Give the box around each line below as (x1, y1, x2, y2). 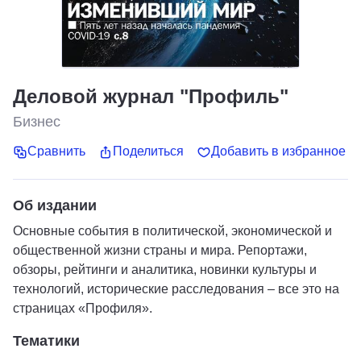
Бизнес (13, 114, 60, 130)
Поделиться (113, 144, 184, 159)
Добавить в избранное (211, 144, 346, 159)
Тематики (13, 332, 80, 349)
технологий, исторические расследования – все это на (13, 281, 339, 296)
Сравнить (27, 144, 85, 159)
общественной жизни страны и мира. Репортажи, (13, 243, 307, 257)
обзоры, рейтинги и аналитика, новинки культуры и (13, 262, 317, 276)
